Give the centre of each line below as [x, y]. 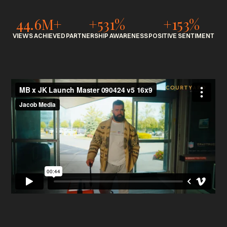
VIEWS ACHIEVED [39, 36]
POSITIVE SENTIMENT [181, 36]
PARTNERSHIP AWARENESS [107, 36]
